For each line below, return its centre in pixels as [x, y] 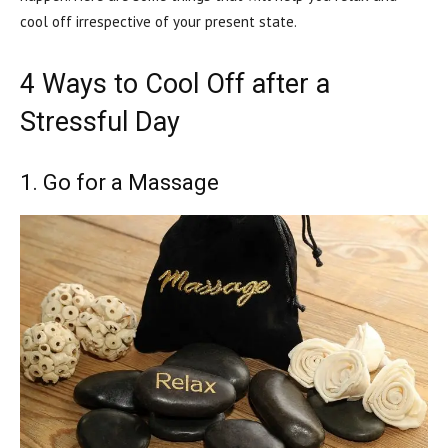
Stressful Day [100, 122]
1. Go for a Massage [119, 182]
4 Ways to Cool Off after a [175, 84]
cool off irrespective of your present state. [158, 21]
